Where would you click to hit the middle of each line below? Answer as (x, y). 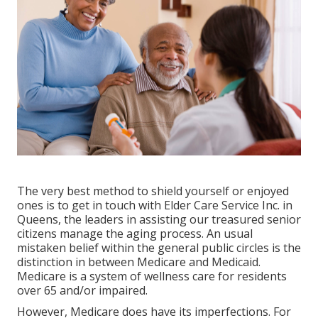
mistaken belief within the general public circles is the (159, 248)
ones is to (44, 205)
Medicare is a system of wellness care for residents (152, 276)
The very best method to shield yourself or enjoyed (153, 191)
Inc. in (276, 205)
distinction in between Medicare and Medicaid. (139, 262)
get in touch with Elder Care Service (165, 205)
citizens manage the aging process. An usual (135, 234)
